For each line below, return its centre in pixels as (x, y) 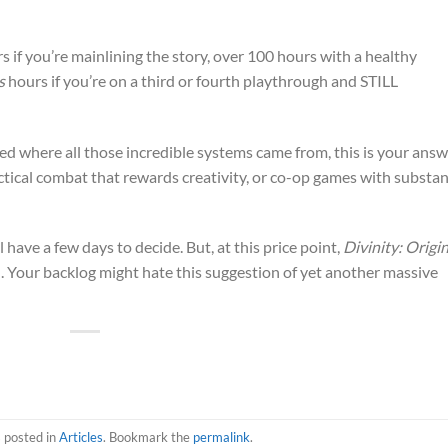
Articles (81, 436)
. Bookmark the (148, 436)
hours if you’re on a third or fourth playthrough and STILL (201, 80)
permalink (222, 436)
